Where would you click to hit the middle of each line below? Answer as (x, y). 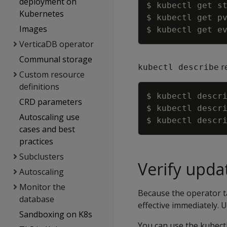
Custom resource (52, 74)
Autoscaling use (50, 117)
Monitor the (42, 187)
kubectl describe (178, 67)
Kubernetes (42, 14)
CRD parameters (51, 102)
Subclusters (41, 157)
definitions (40, 87)
